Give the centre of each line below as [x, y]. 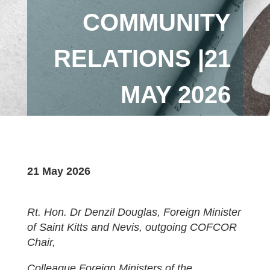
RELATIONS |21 [143, 58]
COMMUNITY [157, 22]
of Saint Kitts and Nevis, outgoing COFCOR [132, 227]
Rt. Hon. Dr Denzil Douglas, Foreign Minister [134, 212]
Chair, [41, 242]
